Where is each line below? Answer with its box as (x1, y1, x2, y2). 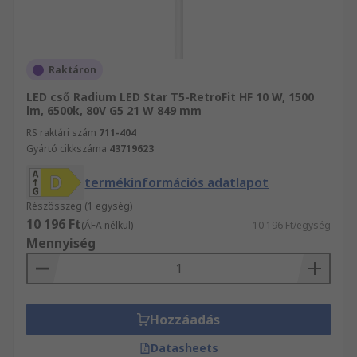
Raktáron (49, 63, 96, 76)
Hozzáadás (150, 311, 220, 328)
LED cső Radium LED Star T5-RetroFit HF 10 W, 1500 (26, 89, 314, 104)
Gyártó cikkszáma (26, 142, 107, 155)
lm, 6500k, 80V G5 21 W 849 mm (26, 103, 202, 118)
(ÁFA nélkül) (81, 218, 133, 232)
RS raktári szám (26, 126, 96, 139)
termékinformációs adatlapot (84, 174, 269, 191)
